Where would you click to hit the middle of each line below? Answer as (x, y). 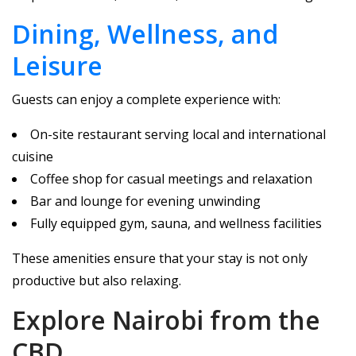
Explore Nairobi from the (166, 320)
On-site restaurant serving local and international (178, 134)
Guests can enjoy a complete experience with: (146, 99)
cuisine (33, 157)
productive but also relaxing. (97, 281)
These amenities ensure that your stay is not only (160, 258)
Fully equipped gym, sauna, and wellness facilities (176, 223)
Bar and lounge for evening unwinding (145, 201)
